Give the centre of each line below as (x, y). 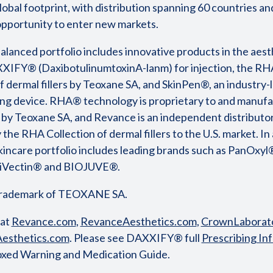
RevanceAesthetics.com (138, 221)
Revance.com (44, 221)
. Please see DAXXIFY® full (135, 238)
